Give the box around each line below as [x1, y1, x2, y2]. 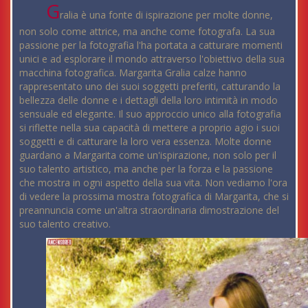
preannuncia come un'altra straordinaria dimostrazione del [19, 203, 279, 217]
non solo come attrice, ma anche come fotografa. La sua [19, 25, 275, 38]
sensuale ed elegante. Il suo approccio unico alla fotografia [19, 107, 281, 121]
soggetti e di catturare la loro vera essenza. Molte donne [19, 135, 272, 148]
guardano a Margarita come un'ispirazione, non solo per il [19, 148, 276, 162]
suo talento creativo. [19, 217, 111, 231]
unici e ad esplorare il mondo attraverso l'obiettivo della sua [19, 52, 285, 66]
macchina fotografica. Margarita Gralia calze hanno [19, 66, 247, 80]
